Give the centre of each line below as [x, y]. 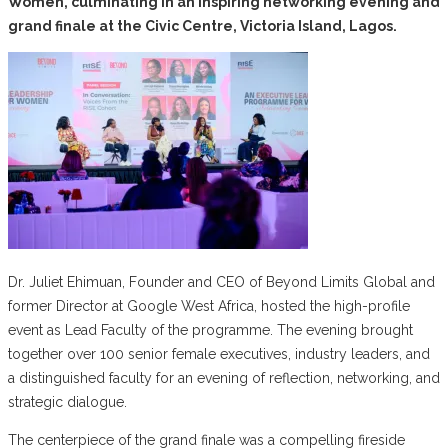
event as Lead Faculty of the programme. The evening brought [210, 329]
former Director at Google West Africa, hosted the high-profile [209, 305]
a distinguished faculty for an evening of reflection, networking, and [224, 377]
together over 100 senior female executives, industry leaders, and [219, 353]
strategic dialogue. [67, 401]
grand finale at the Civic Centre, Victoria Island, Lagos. [202, 25]
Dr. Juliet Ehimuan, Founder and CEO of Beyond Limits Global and [221, 281]
